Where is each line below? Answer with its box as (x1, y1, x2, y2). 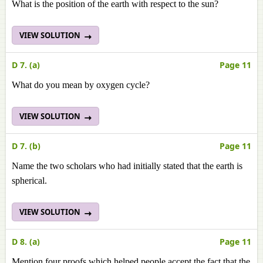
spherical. (12, 176, 47, 186)
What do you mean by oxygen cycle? (12, 80, 150, 90)
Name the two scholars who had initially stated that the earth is (12, 161, 242, 171)
